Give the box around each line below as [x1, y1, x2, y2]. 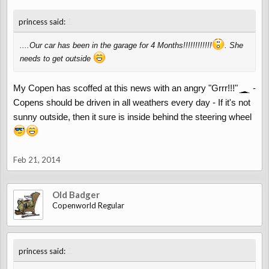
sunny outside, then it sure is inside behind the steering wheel [13, 112, 252, 122]
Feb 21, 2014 [13, 155, 61, 165]
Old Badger [52, 189, 100, 200]
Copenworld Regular [52, 201, 124, 210]
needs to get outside [20, 54, 93, 63]
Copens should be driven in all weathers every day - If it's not [13, 97, 250, 107]
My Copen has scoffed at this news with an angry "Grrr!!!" [13, 83, 238, 93]
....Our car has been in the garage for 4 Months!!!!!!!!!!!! [20, 41, 212, 50]
